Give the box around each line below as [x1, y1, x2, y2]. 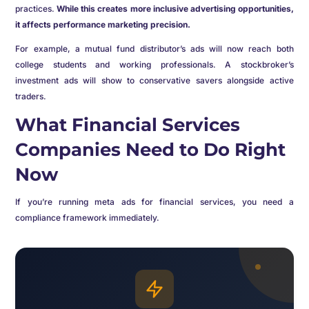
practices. [15, 3, 57, 14]
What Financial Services [15, 114, 241, 136]
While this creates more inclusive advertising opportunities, [57, 3, 294, 14]
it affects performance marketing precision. [15, 19, 191, 30]
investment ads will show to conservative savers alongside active [15, 75, 294, 86]
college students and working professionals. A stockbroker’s [15, 59, 294, 70]
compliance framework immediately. [15, 212, 160, 223]
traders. [15, 91, 47, 101]
